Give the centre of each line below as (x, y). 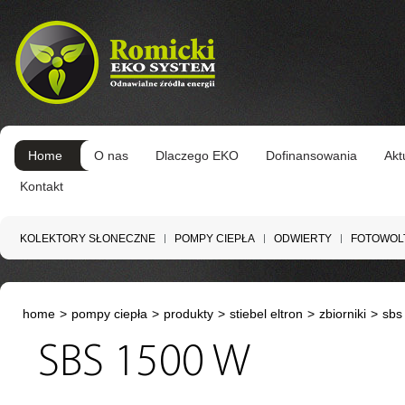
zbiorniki (343, 314)
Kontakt (42, 186)
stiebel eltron (266, 314)
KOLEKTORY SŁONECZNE (88, 239)
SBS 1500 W (144, 364)
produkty (188, 314)
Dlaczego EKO (197, 155)
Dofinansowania (311, 155)
